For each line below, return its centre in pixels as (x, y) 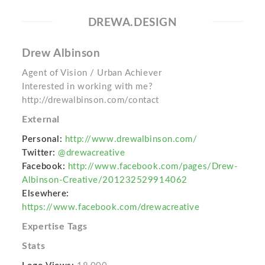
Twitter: (39, 153)
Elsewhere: (46, 194)
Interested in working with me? (88, 87)
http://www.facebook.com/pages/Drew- (153, 167)
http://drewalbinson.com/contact (91, 101)
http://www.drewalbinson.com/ (131, 140)
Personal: (42, 140)
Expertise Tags (55, 227)
